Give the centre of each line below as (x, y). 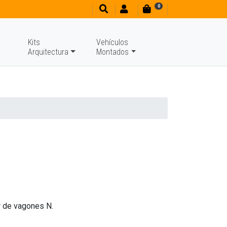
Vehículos (112, 42)
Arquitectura (48, 52)
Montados (113, 52)
